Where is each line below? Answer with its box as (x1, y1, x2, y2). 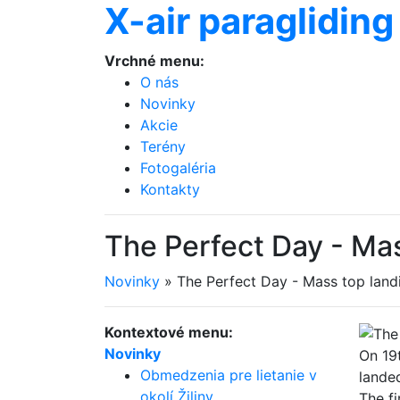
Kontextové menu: (104, 323, 233, 341)
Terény (140, 137, 186, 155)
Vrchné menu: (104, 52, 204, 70)
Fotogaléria (140, 159, 216, 177)
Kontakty (140, 180, 200, 198)
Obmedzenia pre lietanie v (140, 366, 317, 384)
